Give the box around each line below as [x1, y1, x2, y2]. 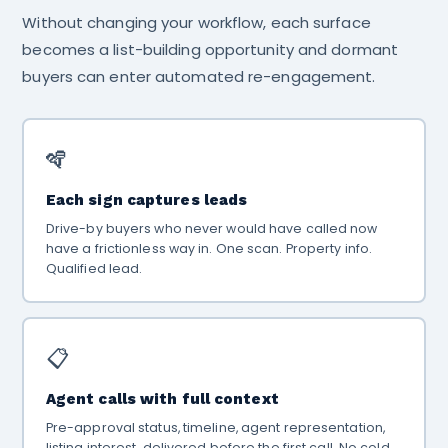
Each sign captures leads [45, 191, 248, 209]
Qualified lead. [45, 260, 143, 277]
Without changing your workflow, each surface [22, 11, 371, 33]
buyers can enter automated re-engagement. [22, 65, 376, 87]
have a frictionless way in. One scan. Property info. [45, 240, 373, 257]
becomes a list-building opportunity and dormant [22, 38, 399, 60]
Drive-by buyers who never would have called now [45, 220, 378, 237]
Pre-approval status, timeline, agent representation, [45, 419, 386, 436]
